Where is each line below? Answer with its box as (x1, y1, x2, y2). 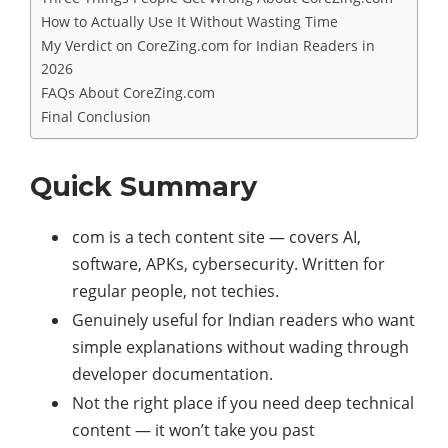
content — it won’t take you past (72, 419, 315, 442)
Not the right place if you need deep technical (72, 392, 414, 415)
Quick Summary (30, 170, 257, 204)
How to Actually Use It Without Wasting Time (41, 12, 338, 32)
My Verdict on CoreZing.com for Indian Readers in (41, 36, 375, 56)
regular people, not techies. (72, 280, 279, 303)
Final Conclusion (41, 107, 151, 127)
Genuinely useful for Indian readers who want (72, 309, 415, 332)
